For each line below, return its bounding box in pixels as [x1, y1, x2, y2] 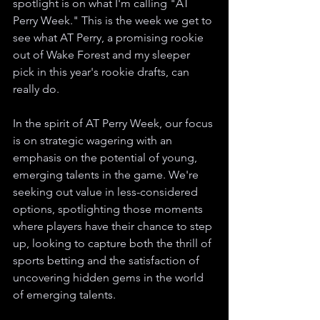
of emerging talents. [13, 288, 116, 301]
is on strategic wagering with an [13, 134, 175, 147]
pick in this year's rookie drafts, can [13, 65, 192, 79]
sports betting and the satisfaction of [13, 254, 202, 267]
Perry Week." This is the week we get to [13, 14, 215, 27]
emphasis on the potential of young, [13, 151, 200, 164]
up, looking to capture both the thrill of [13, 236, 214, 250]
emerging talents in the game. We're [13, 168, 201, 181]
